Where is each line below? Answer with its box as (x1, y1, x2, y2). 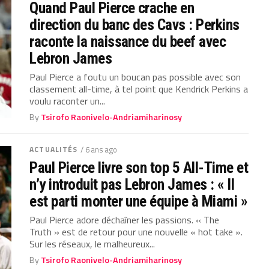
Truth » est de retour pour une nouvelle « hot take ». (29, 224, 243, 239)
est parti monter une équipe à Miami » (29, 192, 248, 210)
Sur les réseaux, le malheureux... (29, 236, 156, 251)
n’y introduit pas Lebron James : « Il (29, 175, 235, 193)
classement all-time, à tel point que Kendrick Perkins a (29, 81, 249, 96)
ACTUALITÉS (29, 143, 78, 155)
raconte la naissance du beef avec (29, 32, 226, 50)
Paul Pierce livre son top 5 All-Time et (29, 158, 249, 177)
